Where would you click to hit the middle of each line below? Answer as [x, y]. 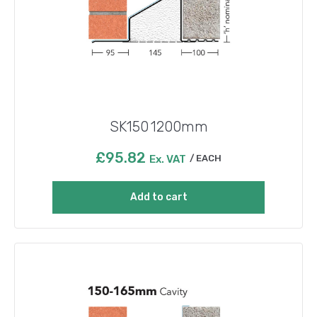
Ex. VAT [168, 160]
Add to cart [158, 197]
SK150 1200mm [158, 127]
